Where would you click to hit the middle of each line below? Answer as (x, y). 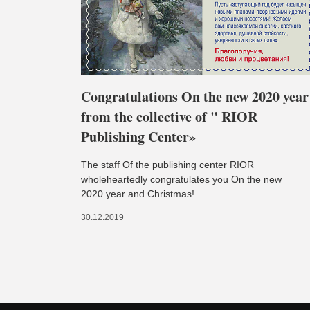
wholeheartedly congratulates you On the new (181, 179)
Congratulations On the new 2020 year (195, 96)
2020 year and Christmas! (138, 193)
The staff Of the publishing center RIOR (167, 164)
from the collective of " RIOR (169, 116)
